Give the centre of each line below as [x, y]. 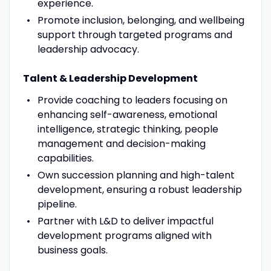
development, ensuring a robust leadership [139, 189]
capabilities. [65, 158]
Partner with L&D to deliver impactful [125, 221]
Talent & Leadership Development [110, 78]
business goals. [72, 250]
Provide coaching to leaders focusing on [132, 100]
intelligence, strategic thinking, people [128, 129]
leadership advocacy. [88, 49]
